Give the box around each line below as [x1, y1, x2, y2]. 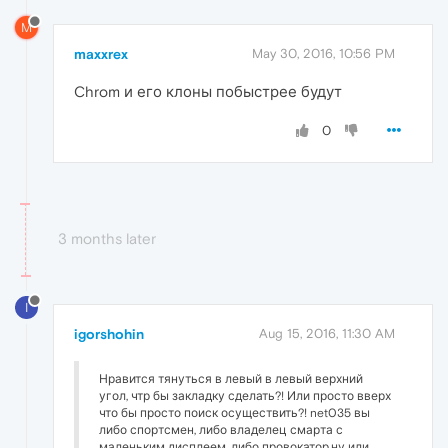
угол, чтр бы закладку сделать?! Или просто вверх [99, 389, 391, 404]
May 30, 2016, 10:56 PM [252, 46, 395, 62]
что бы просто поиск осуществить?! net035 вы [99, 406, 370, 421]
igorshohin [74, 326, 144, 343]
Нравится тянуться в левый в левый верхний [99, 372, 363, 387]
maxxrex [74, 46, 128, 63]
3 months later [58, 230, 156, 248]
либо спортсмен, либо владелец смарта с [99, 423, 343, 438]
